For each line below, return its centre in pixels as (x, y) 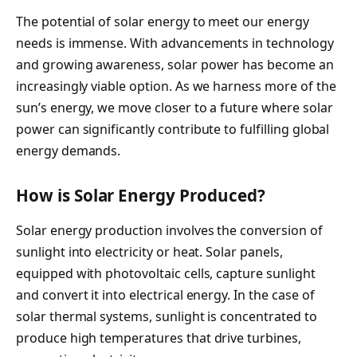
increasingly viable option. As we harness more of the (176, 86)
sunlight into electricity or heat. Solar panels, (149, 251)
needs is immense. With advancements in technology (175, 43)
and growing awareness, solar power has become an (175, 64)
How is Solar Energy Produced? (141, 196)
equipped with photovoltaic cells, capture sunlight (166, 273)
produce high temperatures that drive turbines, (159, 337)
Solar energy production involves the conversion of (169, 230)
